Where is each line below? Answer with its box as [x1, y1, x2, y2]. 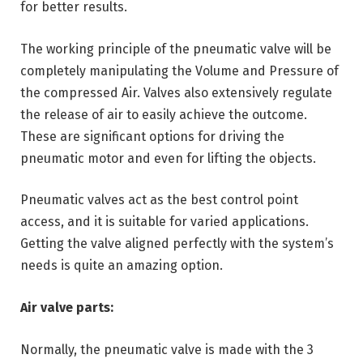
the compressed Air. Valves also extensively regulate [20, 84, 332, 100]
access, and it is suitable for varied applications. [20, 214, 309, 230]
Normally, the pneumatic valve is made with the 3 [20, 341, 314, 357]
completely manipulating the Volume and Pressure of [20, 62, 339, 79]
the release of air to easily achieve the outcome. [20, 106, 307, 122]
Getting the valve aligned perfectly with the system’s [20, 236, 334, 252]
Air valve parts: [20, 299, 113, 315]
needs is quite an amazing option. [20, 258, 223, 274]
